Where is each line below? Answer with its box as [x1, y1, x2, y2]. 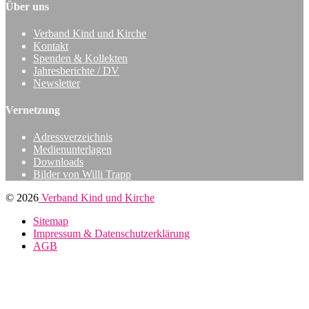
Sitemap [33, 215, 68, 228]
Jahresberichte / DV [33, 64, 119, 77]
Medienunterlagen [33, 143, 112, 156]
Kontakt [33, 39, 68, 52]
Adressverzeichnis [33, 131, 112, 143]
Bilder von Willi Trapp [33, 168, 131, 181]
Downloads [33, 156, 83, 168]
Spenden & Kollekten [33, 52, 128, 64]
